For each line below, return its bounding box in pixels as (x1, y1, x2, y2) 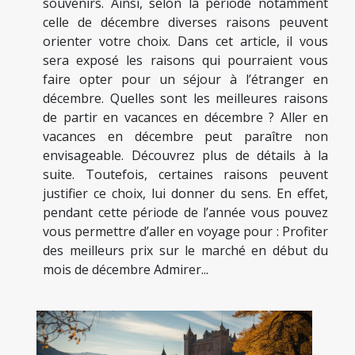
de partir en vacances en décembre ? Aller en (43, 108, 328, 126)
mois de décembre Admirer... (43, 260, 208, 278)
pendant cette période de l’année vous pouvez (43, 203, 328, 221)
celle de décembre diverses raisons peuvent (43, 13, 328, 31)
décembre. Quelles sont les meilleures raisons (43, 89, 328, 107)
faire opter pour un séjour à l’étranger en (43, 70, 328, 88)
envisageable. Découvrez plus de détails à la (43, 146, 328, 164)
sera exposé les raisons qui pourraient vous (43, 51, 328, 69)
